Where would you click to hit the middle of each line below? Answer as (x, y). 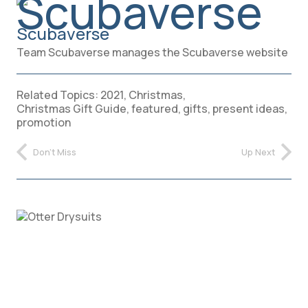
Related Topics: (58, 95)
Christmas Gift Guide (71, 108)
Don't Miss (55, 152)
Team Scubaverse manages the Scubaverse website (152, 52)
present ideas (249, 108)
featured (155, 108)
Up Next (258, 152)
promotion (44, 122)
